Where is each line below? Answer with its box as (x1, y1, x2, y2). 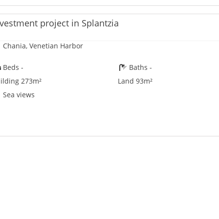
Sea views (1, 90, 35, 100)
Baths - (127, 63, 153, 72)
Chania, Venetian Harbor (1, 41, 84, 51)
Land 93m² (118, 76, 153, 86)
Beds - (1, 63, 24, 72)
